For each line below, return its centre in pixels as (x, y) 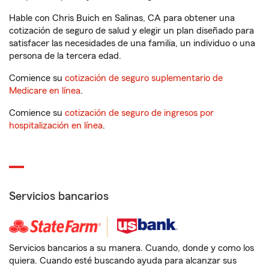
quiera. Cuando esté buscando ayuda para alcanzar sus (123, 261)
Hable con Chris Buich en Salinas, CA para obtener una (122, 18)
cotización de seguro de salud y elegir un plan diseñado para (131, 31)
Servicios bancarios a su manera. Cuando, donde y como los (131, 248)
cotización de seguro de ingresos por (139, 113)
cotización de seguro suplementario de (144, 78)
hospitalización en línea (56, 126)
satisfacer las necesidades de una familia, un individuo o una (132, 44)
